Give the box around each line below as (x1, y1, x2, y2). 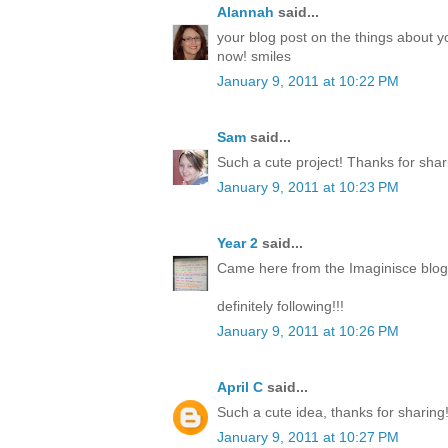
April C (217, 379, 263, 396)
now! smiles (217, 48, 291, 65)
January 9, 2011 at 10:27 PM (217, 429, 399, 446)
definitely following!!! (217, 298, 344, 315)
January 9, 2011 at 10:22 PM (217, 73, 399, 90)
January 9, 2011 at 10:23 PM (217, 179, 399, 196)
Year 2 (217, 235, 258, 252)
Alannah (217, 4, 274, 21)
